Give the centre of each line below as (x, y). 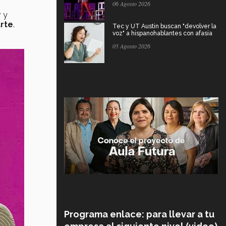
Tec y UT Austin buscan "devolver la (164, 26)
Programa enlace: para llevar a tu (139, 214)
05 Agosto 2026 (131, 46)
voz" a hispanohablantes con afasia (162, 33)
